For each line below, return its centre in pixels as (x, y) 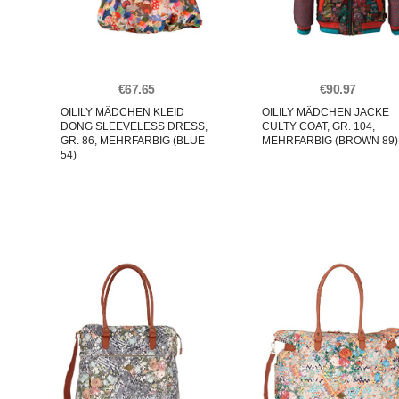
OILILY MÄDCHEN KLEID (122, 112)
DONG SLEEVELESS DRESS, (134, 126)
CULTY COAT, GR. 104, (318, 126)
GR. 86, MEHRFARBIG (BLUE (133, 141)
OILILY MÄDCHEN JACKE (326, 112)
